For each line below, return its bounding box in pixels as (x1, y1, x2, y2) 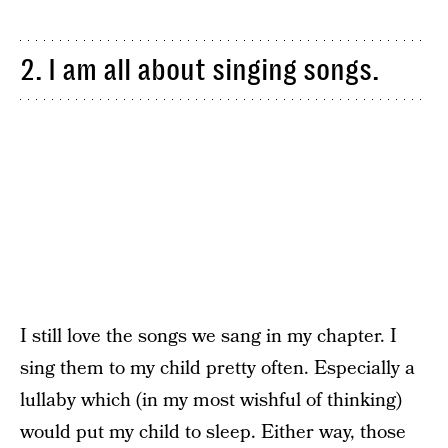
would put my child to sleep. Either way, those (20, 418, 406, 446)
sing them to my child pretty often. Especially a (20, 354, 415, 382)
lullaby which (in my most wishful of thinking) (20, 386, 402, 414)
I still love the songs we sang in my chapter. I (20, 322, 397, 350)
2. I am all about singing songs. (20, 52, 379, 87)
